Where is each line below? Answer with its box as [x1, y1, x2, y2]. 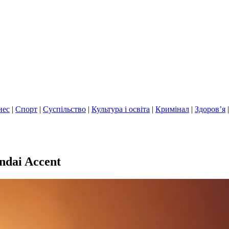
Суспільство [43, 105, 86, 113]
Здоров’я [195, 105, 225, 113]
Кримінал [155, 105, 189, 113]
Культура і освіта [91, 105, 150, 113]
